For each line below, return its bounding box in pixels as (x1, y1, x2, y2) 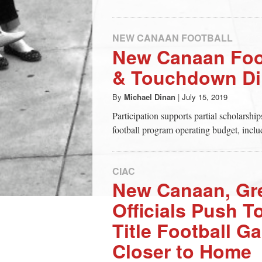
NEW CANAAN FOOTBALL (112, 30, 233, 44)
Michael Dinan (124, 91, 175, 102)
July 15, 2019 (182, 91, 227, 102)
